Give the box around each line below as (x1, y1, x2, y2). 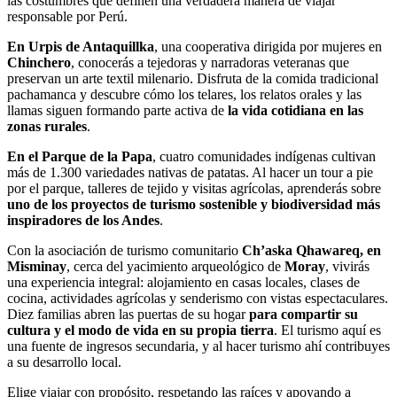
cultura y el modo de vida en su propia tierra (7, 322, 274, 338)
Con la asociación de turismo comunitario (7, 242, 242, 258)
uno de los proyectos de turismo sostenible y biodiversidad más (7, 196, 380, 212)
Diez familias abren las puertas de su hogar (7, 306, 249, 322)
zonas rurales (7, 118, 87, 134)
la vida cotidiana (228, 102, 326, 118)
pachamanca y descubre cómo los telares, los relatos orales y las (7, 86, 362, 102)
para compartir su (249, 306, 358, 322)
